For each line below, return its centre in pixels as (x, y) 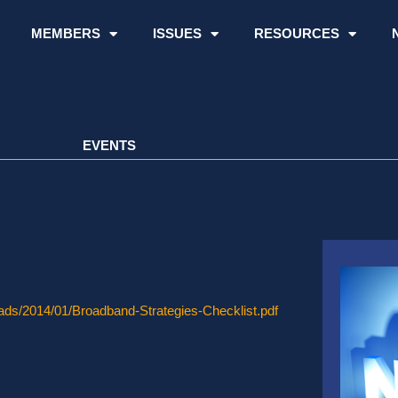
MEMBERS (65, 33)
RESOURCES (296, 33)
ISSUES (177, 33)
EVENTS (109, 146)
